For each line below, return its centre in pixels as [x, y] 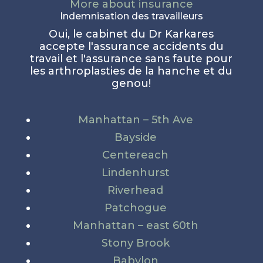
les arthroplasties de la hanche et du [131, 71]
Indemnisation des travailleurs [131, 16]
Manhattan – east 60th [135, 225]
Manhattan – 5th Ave [135, 119]
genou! [131, 83]
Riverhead [136, 190]
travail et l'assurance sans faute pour [131, 58]
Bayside [135, 137]
